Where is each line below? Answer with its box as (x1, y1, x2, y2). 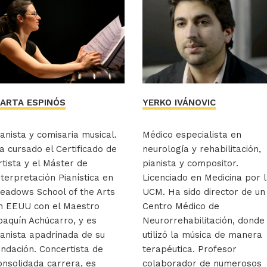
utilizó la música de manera (142, 229, 262, 240)
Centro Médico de (142, 200, 219, 212)
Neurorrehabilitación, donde (142, 215, 265, 226)
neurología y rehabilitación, (142, 143, 261, 154)
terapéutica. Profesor (142, 243, 237, 254)
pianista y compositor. (142, 157, 238, 169)
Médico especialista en (142, 129, 241, 140)
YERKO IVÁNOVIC (142, 97, 216, 108)
